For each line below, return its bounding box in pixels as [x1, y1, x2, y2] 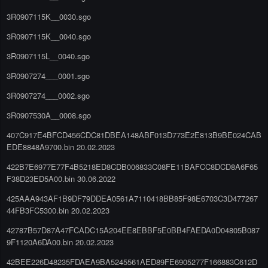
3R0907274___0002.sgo [7, 89, 90, 101]
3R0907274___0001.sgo [7, 69, 90, 81]
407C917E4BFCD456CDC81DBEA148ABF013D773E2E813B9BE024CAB [7, 129, 261, 141]
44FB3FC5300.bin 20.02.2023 [7, 204, 109, 216]
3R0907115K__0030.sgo [7, 10, 91, 22]
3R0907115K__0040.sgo [7, 30, 91, 42]
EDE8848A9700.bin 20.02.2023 [7, 141, 115, 153]
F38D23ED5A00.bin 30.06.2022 [7, 172, 115, 184]
